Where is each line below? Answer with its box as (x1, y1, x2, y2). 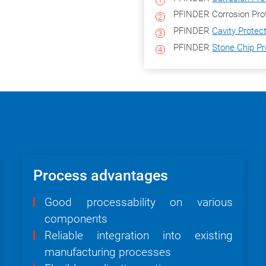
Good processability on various (44, 195, 233, 210)
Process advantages (33, 167, 168, 185)
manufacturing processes (44, 245, 171, 259)
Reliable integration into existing (44, 229, 233, 243)
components (44, 212, 107, 226)
